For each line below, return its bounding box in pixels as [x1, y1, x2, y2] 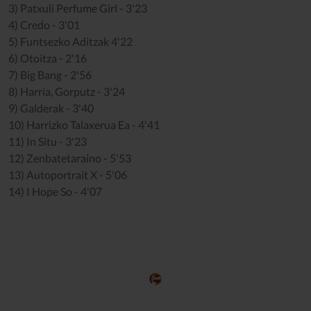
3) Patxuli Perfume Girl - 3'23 [8, 1, 147, 15]
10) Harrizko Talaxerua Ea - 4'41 [8, 118, 160, 132]
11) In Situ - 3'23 [8, 135, 87, 149]
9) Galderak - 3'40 [8, 101, 94, 115]
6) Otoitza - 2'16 [8, 51, 87, 65]
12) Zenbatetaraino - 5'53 [8, 151, 131, 165]
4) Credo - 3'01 [8, 18, 80, 32]
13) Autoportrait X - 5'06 [8, 168, 127, 182]
